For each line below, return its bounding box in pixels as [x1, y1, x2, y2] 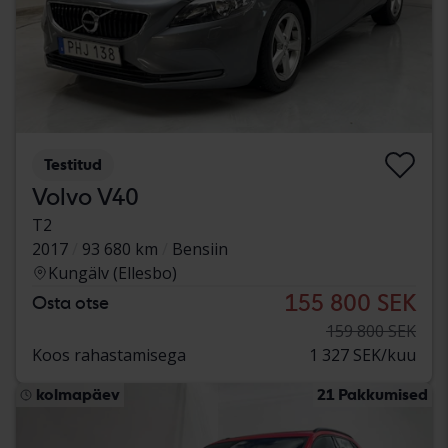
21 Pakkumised [317, 384, 428, 404]
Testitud [44, 154, 102, 174]
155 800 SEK [285, 287, 416, 317]
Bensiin [172, 237, 228, 260]
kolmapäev [36, 384, 120, 404]
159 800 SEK [326, 319, 416, 342]
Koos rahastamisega [32, 343, 186, 366]
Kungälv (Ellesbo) [48, 261, 177, 284]
